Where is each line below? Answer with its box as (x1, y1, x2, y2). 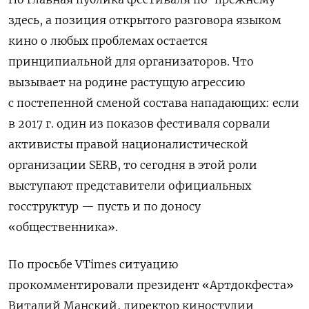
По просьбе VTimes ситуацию (8, 257, 178, 271)
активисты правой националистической (8, 137, 248, 151)
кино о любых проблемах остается (8, 33, 208, 48)
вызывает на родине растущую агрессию (8, 74, 245, 89)
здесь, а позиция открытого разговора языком (8, 12, 281, 27)
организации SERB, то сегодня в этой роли (8, 157, 257, 172)
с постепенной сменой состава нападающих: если (8, 95, 299, 110)
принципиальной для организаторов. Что (8, 54, 254, 68)
